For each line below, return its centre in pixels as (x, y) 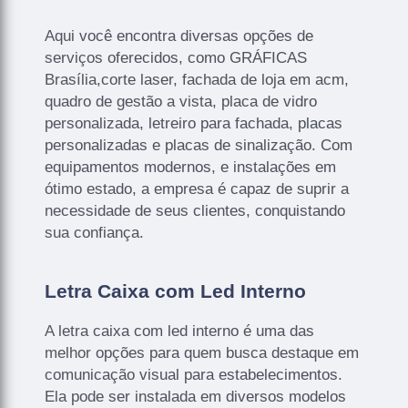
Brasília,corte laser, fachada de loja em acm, (197, 80)
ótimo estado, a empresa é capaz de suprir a (197, 189)
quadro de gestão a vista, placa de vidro (181, 102)
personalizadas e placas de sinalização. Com (199, 145)
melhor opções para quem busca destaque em (202, 353)
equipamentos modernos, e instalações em (191, 167)
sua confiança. (95, 233)
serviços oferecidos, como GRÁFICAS (176, 58)
